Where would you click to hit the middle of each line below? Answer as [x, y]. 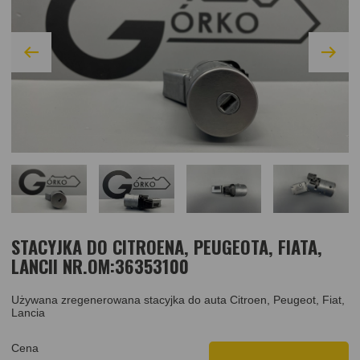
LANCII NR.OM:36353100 [100, 266]
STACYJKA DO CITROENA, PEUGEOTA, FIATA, [167, 246]
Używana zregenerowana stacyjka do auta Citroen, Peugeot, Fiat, [178, 300]
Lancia [28, 313]
